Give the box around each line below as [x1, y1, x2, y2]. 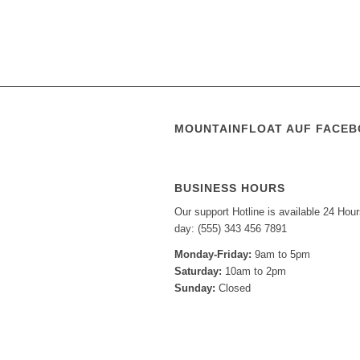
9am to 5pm [255, 248, 310, 261]
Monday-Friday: [174, 248, 255, 261]
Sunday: [174, 282, 219, 295]
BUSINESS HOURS [174, 182, 285, 195]
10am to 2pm [225, 265, 286, 278]
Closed [219, 282, 251, 295]
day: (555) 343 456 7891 [174, 223, 287, 235]
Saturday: [174, 265, 225, 278]
